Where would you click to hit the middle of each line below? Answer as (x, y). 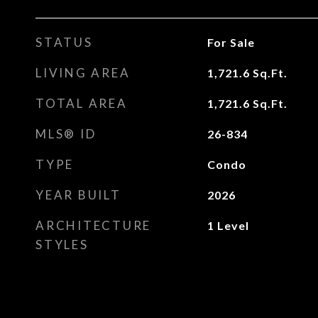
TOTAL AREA (82, 103)
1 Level (228, 225)
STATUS (64, 42)
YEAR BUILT (78, 195)
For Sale (231, 42)
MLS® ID (66, 134)
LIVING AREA (83, 73)
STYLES (62, 245)
